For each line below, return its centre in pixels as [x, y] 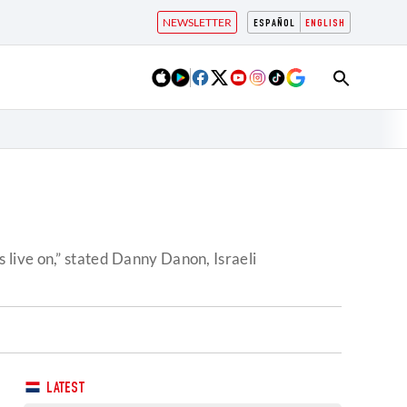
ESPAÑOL [274, 24]
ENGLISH [325, 24]
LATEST [64, 389]
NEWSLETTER [197, 22]
